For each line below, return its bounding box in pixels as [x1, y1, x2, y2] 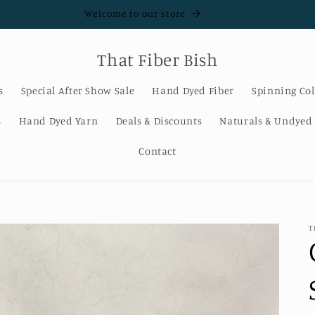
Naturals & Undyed [219, 114, 313, 127]
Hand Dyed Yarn [18, 114, 98, 127]
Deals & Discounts [115, 114, 202, 127]
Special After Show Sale [20, 84, 135, 96]
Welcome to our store [84, 7, 186, 19]
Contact [139, 145, 176, 157]
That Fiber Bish [97, 48, 218, 70]
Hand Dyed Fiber [152, 84, 234, 96]
